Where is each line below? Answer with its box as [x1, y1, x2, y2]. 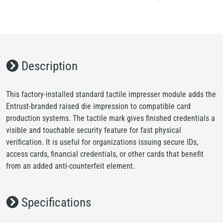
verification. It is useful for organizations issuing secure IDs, [6, 137, 198, 147]
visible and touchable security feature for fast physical [6, 125, 181, 135]
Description [18, 59, 78, 73]
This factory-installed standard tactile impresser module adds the [6, 90, 216, 99]
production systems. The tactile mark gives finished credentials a [6, 113, 215, 123]
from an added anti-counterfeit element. [6, 161, 135, 171]
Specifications [18, 195, 91, 210]
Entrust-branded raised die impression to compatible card [6, 102, 191, 111]
